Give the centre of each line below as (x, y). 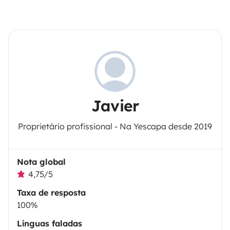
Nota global (41, 162)
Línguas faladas (50, 223)
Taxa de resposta (51, 193)
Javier (115, 106)
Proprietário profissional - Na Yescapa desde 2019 (115, 126)
